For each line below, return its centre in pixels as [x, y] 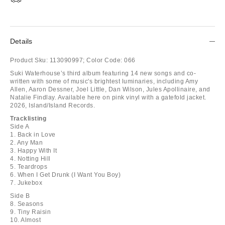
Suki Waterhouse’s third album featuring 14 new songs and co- [103, 73]
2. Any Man [26, 142]
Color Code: [104, 60]
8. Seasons [27, 204]
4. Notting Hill [30, 158]
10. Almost [25, 220]
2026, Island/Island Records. [52, 105]
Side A [20, 126]
